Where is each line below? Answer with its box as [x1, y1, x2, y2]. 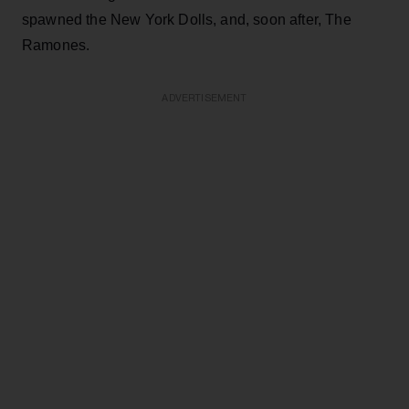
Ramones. [22, 37, 90, 53]
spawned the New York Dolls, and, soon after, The [22, 11, 351, 27]
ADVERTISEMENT [162, 92, 247, 103]
